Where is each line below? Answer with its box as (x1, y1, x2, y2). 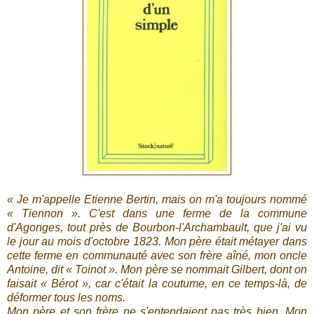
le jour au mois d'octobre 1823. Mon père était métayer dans (7, 235, 307, 248)
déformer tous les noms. (7, 292, 125, 304)
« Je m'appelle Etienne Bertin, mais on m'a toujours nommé (7, 193, 307, 206)
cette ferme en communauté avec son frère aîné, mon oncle (7, 250, 307, 262)
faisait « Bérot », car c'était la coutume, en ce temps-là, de (7, 278, 307, 290)
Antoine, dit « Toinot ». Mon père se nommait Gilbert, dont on (7, 264, 307, 276)
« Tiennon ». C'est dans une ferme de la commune (7, 207, 307, 220)
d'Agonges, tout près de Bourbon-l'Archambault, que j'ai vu (7, 221, 307, 234)
